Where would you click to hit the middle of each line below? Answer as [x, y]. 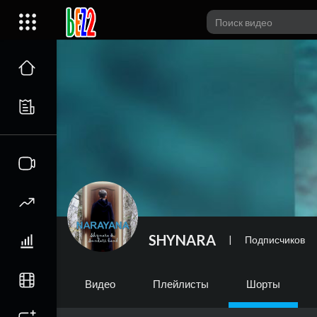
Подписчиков [275, 239]
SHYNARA [182, 240]
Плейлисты [181, 284]
